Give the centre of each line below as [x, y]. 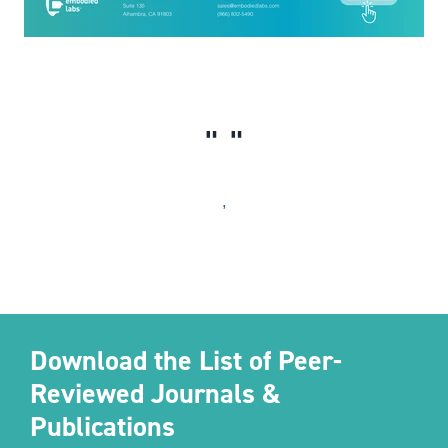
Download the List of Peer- [186, 360]
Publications [102, 426]
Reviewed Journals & [155, 393]
